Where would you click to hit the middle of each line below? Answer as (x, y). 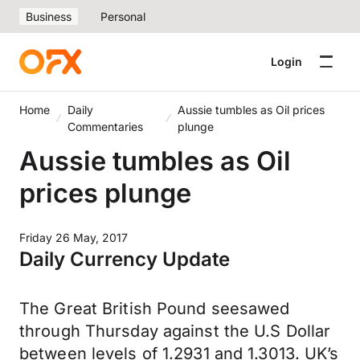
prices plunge (105, 193)
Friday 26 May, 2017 (74, 237)
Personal (123, 16)
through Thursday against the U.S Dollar (175, 331)
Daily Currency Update (125, 259)
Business (49, 16)
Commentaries (106, 127)
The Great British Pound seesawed (155, 309)
